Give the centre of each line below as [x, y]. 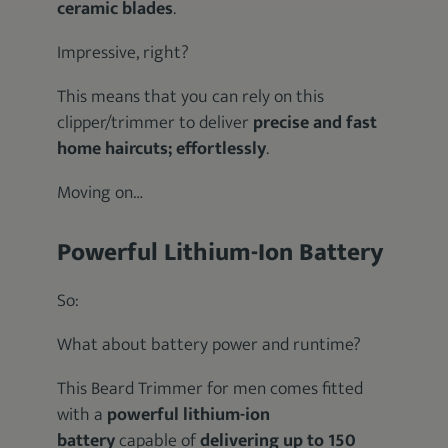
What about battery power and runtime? [209, 345]
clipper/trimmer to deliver [155, 123]
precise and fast [315, 123]
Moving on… [100, 193]
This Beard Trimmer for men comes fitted [210, 389]
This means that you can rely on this [191, 97]
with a [82, 415]
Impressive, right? [123, 53]
